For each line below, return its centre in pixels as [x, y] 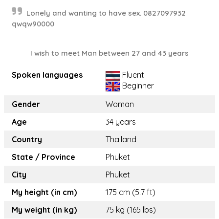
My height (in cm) [44, 192]
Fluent [132, 75]
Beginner [137, 85]
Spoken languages [47, 75]
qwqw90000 [33, 24]
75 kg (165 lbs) [131, 210]
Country [27, 139]
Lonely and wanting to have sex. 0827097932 [106, 13]
